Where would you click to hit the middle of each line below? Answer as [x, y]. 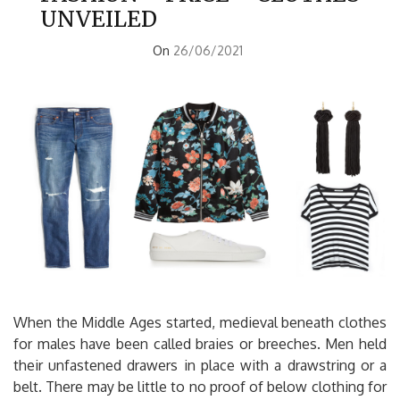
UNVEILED [99, 19]
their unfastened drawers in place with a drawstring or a [200, 365]
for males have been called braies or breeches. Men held [200, 343]
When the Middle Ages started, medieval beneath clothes [200, 322]
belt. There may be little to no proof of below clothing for [200, 386]
